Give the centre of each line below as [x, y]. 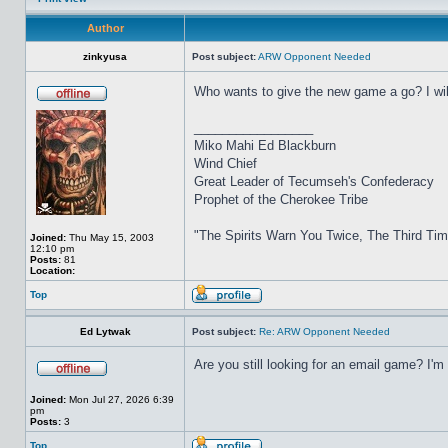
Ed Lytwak [105, 331]
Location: [52, 270]
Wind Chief [225, 163]
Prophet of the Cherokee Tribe [281, 199]
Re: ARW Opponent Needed [324, 331]
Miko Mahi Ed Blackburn [265, 145]
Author [105, 28]
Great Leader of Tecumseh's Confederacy [314, 181]
